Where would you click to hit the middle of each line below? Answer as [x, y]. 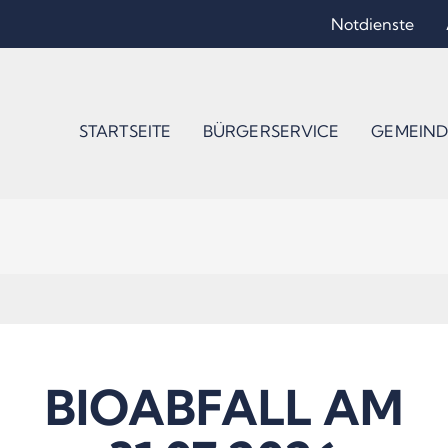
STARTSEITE [125, 131]
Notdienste [372, 24]
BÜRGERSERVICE [271, 131]
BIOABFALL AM [224, 407]
